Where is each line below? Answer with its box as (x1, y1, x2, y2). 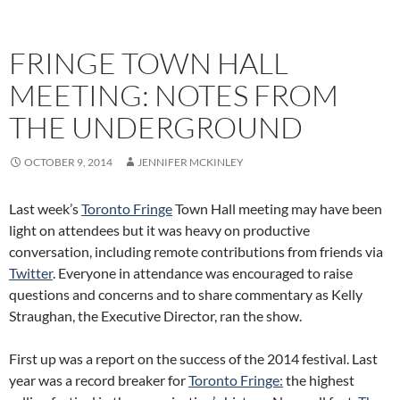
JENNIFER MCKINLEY (137, 155, 244, 170)
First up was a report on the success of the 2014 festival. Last (9, 350, 378, 368)
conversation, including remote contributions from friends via (9, 243, 383, 261)
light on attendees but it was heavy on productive (9, 221, 310, 239)
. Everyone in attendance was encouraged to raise (53, 264, 353, 282)
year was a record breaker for (9, 371, 188, 389)
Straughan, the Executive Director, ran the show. (9, 307, 302, 325)
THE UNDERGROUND (9, 109, 303, 146)
